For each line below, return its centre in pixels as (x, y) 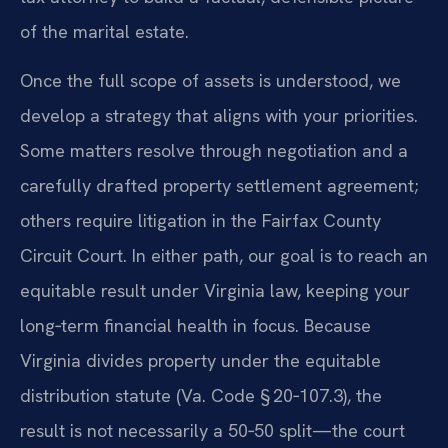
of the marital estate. (104, 31)
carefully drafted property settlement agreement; (219, 186)
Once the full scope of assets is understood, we (210, 81)
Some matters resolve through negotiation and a (214, 151)
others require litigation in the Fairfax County (200, 221)
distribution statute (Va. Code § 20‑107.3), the (201, 396)
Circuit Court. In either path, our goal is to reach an (224, 256)
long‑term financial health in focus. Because (195, 326)
